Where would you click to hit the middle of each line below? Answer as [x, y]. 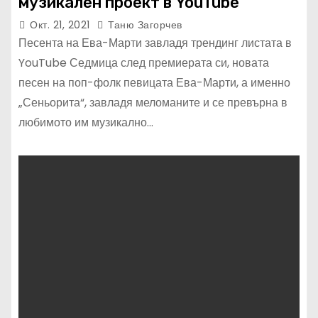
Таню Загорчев [143, 24]
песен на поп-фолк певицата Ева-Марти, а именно [154, 82]
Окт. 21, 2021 [61, 24]
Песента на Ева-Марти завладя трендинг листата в [155, 43]
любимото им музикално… [86, 122]
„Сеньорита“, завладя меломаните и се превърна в [153, 102]
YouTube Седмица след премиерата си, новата [144, 62]
